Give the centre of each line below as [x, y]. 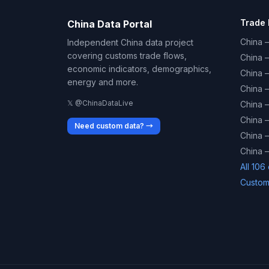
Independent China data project [130, 42]
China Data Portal [110, 24]
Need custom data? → [114, 126]
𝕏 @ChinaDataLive [100, 103]
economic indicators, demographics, [139, 69]
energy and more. [103, 82]
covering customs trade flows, [127, 56]
